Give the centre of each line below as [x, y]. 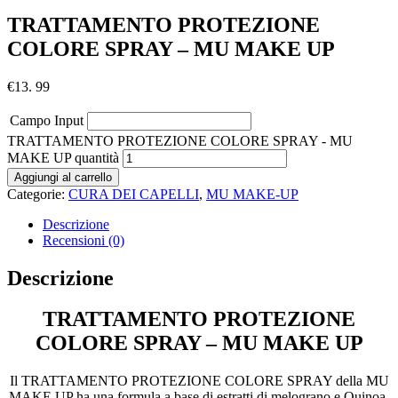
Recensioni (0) [84, 240]
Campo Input [47, 120]
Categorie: [38, 194]
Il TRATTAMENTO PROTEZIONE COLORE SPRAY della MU [199, 381]
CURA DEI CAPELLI [134, 194]
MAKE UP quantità [63, 157]
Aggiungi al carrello [63, 177]
